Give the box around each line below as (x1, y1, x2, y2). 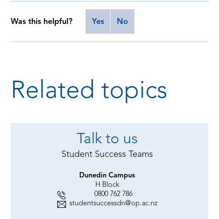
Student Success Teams (61, 148, 153, 159)
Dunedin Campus (79, 170, 135, 179)
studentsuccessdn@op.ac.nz (69, 198, 157, 207)
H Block (95, 179, 119, 189)
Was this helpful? (11, 17, 75, 27)
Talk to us (76, 129, 138, 148)
